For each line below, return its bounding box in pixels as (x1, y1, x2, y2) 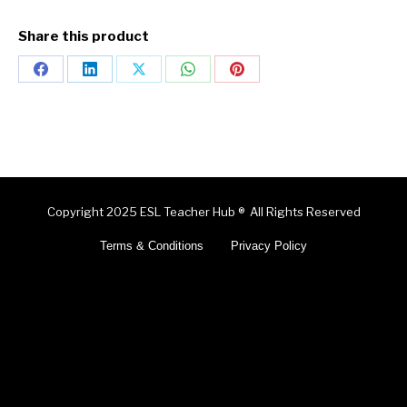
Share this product (18, 28, 149, 45)
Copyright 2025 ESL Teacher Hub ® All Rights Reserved (46, 204, 361, 220)
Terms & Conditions (100, 239, 203, 253)
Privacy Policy (231, 239, 307, 253)
